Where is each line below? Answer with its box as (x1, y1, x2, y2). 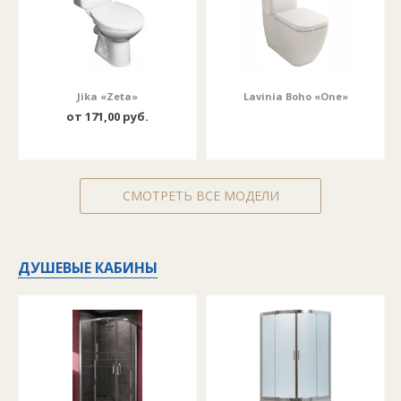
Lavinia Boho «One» (243, 90, 348, 103)
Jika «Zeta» (77, 90, 138, 103)
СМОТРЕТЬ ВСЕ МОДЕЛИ (122, 187, 279, 204)
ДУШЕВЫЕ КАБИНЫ (18, 258, 158, 277)
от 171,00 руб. (66, 108, 149, 124)
